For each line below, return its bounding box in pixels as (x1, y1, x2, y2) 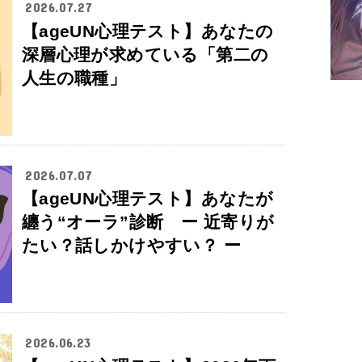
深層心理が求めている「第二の (21, 44, 269, 64)
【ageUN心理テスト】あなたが (21, 189, 274, 208)
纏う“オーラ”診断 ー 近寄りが (21, 213, 275, 232)
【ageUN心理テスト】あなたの (21, 21, 274, 40)
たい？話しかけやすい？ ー (21, 236, 242, 255)
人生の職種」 (21, 68, 127, 87)
